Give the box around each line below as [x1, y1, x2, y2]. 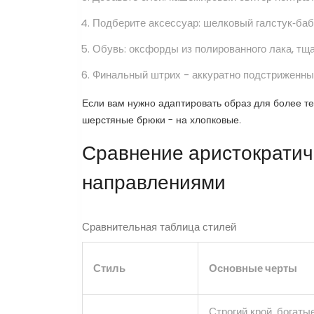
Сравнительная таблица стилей [82, 219, 236, 235]
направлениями [82, 169, 226, 197]
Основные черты [209, 261, 297, 276]
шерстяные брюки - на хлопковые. [82, 113, 241, 128]
